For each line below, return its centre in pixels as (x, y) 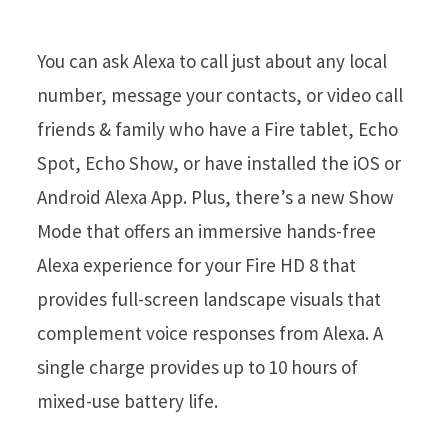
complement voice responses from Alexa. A (210, 332)
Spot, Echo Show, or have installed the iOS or (219, 162)
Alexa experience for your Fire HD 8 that (196, 264)
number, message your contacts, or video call (220, 94)
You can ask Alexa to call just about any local (212, 60)
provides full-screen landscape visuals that (209, 298)
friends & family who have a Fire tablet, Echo (217, 128)
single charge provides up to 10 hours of (197, 366)
